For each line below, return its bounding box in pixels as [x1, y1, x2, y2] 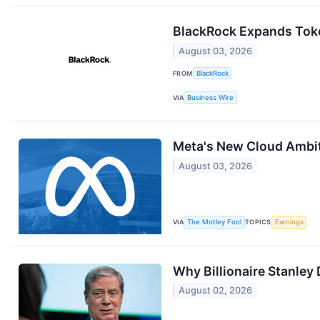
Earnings [274, 218, 304, 226]
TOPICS [245, 218, 271, 226]
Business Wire [187, 93, 234, 101]
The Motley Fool [187, 218, 242, 226]
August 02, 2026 [179, 284, 253, 296]
